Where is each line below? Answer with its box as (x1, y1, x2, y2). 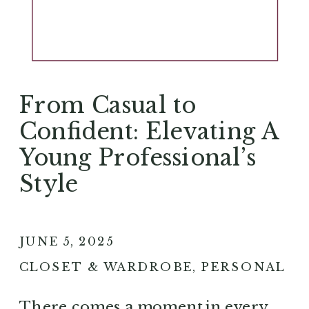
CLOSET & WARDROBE (19, 259, 193, 275)
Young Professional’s (19, 143, 257, 171)
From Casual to (19, 91, 197, 119)
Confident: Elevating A (19, 117, 279, 145)
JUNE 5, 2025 (19, 233, 114, 248)
